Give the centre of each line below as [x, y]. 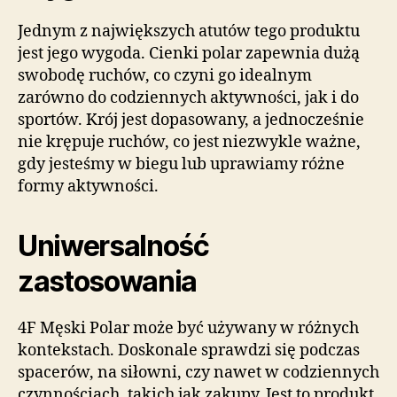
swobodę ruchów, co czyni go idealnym [165, 76]
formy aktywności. [88, 187]
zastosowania [108, 282]
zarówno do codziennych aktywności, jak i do [188, 98]
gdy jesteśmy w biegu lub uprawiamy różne [181, 165]
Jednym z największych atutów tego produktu [189, 32]
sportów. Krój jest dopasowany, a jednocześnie [191, 121]
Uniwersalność [113, 246]
